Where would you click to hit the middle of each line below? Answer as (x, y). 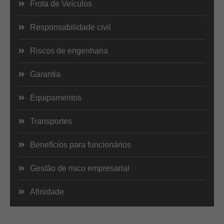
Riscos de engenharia (69, 51)
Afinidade (47, 192)
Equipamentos (55, 98)
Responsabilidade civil (70, 27)
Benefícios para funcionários (80, 145)
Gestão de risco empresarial (79, 168)
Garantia (45, 74)
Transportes (51, 121)
